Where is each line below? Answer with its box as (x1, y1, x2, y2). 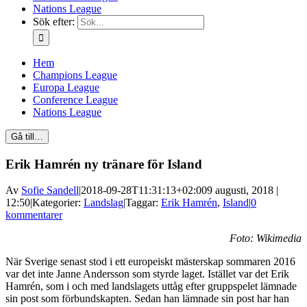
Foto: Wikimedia (230, 232, 302, 245)
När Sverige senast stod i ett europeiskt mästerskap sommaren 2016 (5, 256, 295, 268)
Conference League (33, 94, 118, 106)
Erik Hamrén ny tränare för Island (5, 156, 202, 171)
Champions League (33, 69, 117, 81)
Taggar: (125, 197, 161, 209)
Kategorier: (32, 197, 84, 209)
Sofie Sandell (21, 184, 79, 197)
